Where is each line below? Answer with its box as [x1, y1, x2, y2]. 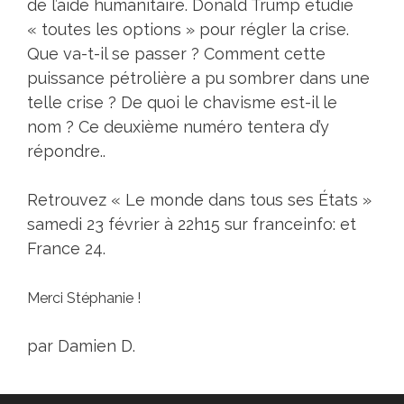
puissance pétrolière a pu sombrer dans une [27, 69, 370, 88]
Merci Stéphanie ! [27, 289, 141, 308]
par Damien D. [27, 336, 135, 356]
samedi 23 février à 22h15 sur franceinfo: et [27, 215, 356, 234]
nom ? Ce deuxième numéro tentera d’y [27, 117, 329, 137]
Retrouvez [27, 190, 111, 210]
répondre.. [27, 142, 106, 161]
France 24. [27, 239, 106, 259]
